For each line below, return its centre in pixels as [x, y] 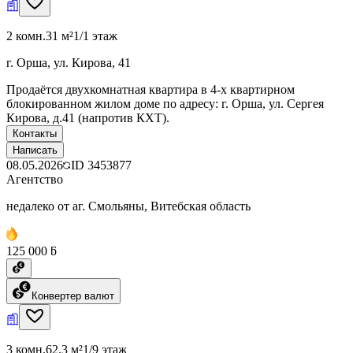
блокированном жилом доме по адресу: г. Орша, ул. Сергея [165, 103]
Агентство [35, 179]
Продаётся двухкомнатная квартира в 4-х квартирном [150, 89]
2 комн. [26, 35]
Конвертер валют [73, 295]
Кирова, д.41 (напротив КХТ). [88, 117]
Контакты [35, 133]
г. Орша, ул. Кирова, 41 [69, 62]
